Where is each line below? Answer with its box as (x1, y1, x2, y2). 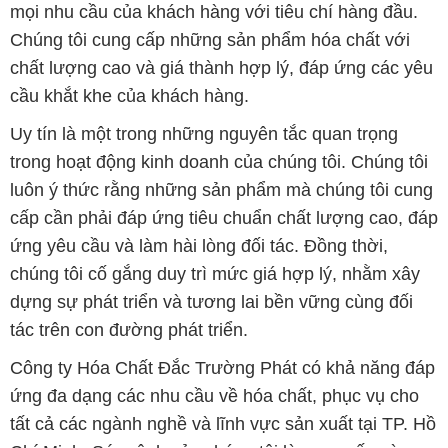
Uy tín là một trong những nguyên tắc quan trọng (9, 123, 398, 144)
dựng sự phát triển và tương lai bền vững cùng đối (9, 291, 413, 312)
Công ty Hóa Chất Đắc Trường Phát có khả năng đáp (9, 357, 435, 378)
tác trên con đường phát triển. (9, 319, 248, 340)
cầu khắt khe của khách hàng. (9, 85, 249, 106)
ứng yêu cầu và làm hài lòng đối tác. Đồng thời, (9, 235, 388, 256)
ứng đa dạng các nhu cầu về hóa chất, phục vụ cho (9, 385, 419, 406)
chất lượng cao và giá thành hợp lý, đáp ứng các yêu (9, 57, 433, 78)
